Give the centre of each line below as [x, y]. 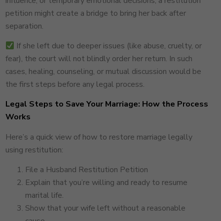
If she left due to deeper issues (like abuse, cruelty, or [108, 46]
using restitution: [34, 150]
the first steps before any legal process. [75, 84]
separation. [24, 26]
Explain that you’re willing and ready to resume [106, 183]
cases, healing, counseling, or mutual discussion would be [103, 71]
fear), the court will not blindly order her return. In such [99, 58]
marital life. [44, 196]
